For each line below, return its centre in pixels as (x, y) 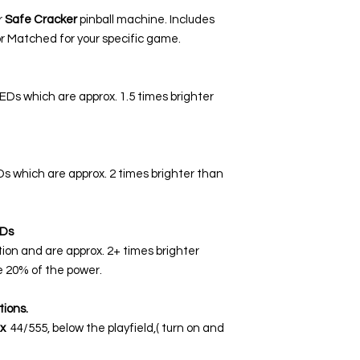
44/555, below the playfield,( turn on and (116, 328)
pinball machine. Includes (147, 19)
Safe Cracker (42, 19)
